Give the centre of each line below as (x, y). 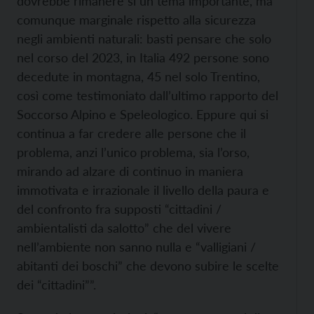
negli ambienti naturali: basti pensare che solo (144, 39)
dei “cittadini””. (56, 285)
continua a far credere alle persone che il (131, 134)
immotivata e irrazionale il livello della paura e (143, 190)
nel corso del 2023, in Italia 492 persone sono (143, 58)
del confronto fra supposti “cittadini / (119, 209)
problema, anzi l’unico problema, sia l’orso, (133, 152)
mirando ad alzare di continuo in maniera (130, 171)
